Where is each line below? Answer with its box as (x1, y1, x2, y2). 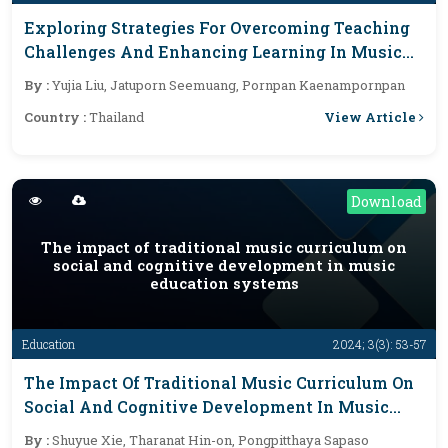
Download (351, 192, 422, 211)
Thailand (89, 108, 144, 126)
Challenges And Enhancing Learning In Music (24, 41, 402, 62)
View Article (324, 107, 419, 126)
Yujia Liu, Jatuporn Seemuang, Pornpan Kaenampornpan (52, 76, 405, 94)
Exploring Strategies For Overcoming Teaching (24, 17, 410, 38)
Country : (24, 108, 89, 126)
